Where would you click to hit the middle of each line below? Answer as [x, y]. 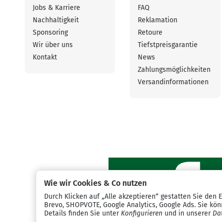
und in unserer [188, 213]
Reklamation [158, 20]
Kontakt [45, 57]
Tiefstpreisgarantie [168, 45]
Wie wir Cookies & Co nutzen [95, 183]
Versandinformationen [173, 82]
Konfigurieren [142, 213]
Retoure [150, 32]
